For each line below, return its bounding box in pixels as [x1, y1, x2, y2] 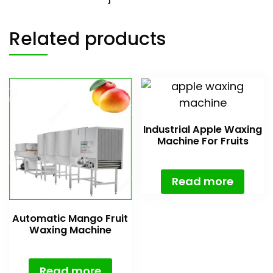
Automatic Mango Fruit [12, 211, 129, 226]
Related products [9, 26, 166, 52]
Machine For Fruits [157, 133, 249, 148]
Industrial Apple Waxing [143, 122, 263, 136]
